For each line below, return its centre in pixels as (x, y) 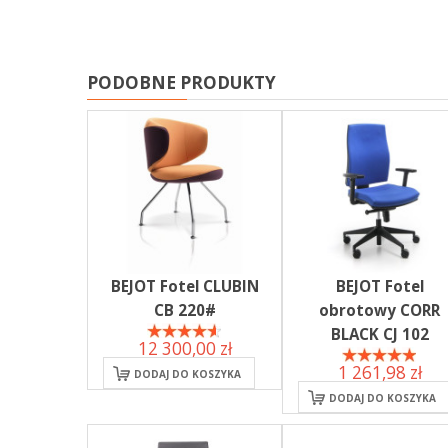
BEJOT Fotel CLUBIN (184, 285)
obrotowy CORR (379, 309)
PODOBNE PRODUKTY (181, 82)
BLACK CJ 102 (379, 333)
